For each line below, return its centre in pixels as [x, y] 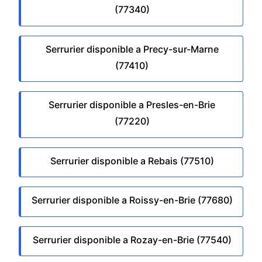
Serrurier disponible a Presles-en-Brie [132, 105]
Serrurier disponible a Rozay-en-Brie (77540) [132, 239]
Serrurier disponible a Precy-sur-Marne [132, 49]
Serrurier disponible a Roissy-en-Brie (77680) [132, 200]
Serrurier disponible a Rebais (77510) [132, 161]
